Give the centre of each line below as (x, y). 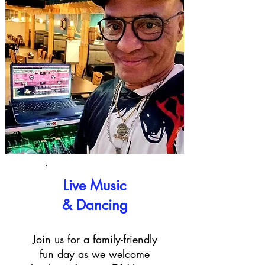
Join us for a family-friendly (95, 239)
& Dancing (95, 205)
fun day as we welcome (95, 254)
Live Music (95, 185)
